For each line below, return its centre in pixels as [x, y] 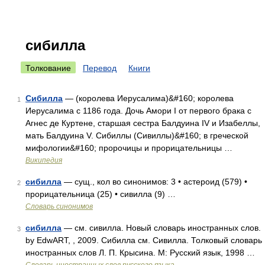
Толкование [48, 68]
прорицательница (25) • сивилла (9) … [101, 194]
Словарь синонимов [59, 206]
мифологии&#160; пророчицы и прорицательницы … [129, 148]
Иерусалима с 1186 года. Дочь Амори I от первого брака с [138, 111]
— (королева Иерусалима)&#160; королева [148, 98]
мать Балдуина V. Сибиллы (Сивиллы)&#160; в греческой [137, 135]
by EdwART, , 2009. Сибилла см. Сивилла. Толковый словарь [144, 240]
